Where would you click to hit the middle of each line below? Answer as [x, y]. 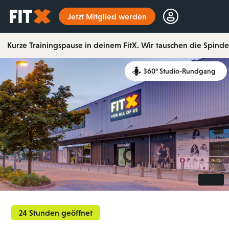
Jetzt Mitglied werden [107, 16]
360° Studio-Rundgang [180, 71]
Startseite [23, 14]
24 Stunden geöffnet [56, 213]
